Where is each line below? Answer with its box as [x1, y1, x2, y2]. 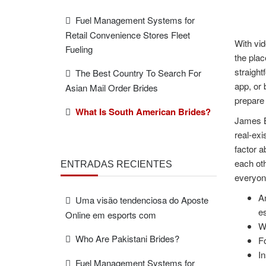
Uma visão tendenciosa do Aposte [75, 194, 208, 206]
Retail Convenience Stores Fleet [65, 28, 190, 41]
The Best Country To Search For [75, 66, 201, 79]
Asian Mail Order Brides [65, 81, 158, 94]
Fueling [65, 43, 93, 55]
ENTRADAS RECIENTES [61, 159, 172, 169]
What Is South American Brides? [75, 105, 211, 118]
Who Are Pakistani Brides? [75, 232, 179, 245]
